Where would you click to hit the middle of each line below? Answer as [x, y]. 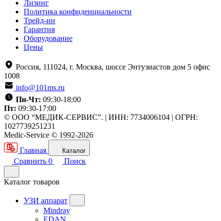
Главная [33, 150]
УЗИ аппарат [46, 200]
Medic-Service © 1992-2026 [49, 135]
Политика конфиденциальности [78, 11]
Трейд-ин [39, 20]
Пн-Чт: [28, 99]
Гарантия [39, 29]
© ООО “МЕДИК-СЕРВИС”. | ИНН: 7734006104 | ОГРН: [101, 117]
